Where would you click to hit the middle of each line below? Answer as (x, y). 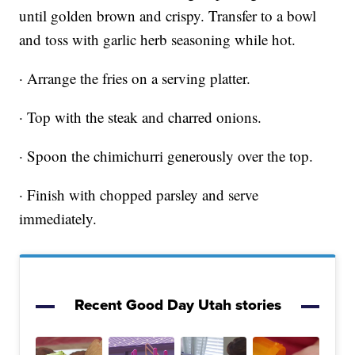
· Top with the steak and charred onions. (141, 117)
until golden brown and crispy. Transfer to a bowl (168, 16)
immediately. (58, 219)
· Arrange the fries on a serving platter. (135, 78)
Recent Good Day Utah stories (177, 305)
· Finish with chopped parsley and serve (139, 195)
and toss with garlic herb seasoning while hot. (158, 40)
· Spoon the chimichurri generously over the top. (166, 156)
